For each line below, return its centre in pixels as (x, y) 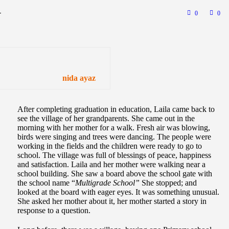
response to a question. (54, 211)
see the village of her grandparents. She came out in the (106, 119)
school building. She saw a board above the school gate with (115, 174)
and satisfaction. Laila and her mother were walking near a (111, 165)
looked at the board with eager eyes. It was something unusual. (118, 192)
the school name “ (46, 183)
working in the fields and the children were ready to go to (110, 146)
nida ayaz (79, 78)
